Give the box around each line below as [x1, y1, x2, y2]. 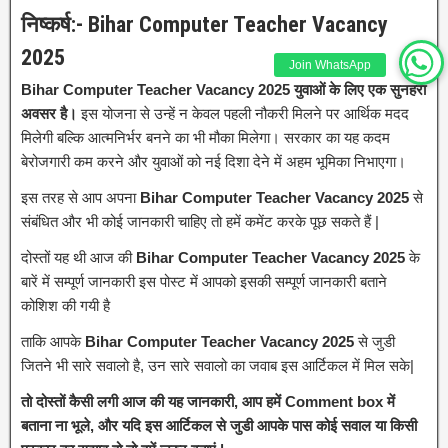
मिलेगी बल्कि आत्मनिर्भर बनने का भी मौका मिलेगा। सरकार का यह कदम [21, 128, 390, 146]
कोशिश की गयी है [21, 296, 110, 314]
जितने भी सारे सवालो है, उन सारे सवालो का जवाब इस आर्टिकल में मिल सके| [21, 356, 414, 374]
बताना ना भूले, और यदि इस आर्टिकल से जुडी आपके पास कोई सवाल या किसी [21, 416, 417, 434]
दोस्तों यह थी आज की [21, 248, 136, 266]
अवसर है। [21, 104, 77, 122]
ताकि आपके [21, 332, 81, 350]
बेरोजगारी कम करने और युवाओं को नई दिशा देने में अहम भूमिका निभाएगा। [21, 152, 406, 170]
